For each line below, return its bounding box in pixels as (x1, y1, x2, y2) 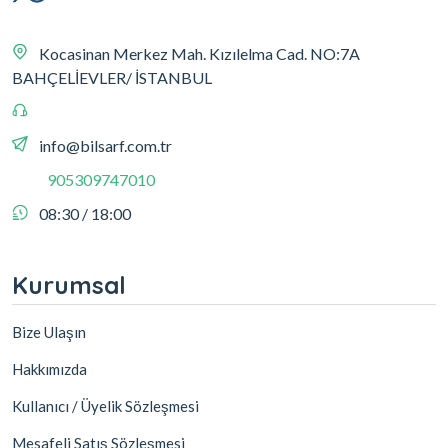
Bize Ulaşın (12, 322, 86, 341)
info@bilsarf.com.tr (39, 135, 172, 155)
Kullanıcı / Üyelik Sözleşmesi (12, 396, 199, 415)
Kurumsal (12, 269, 126, 300)
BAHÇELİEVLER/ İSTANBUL (12, 67, 212, 87)
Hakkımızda (12, 359, 87, 378)
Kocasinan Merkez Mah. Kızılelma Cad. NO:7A (39, 43, 360, 63)
